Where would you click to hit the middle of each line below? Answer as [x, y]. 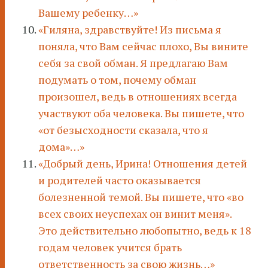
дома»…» [61, 147]
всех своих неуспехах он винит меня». [135, 214]
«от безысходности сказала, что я [123, 130]
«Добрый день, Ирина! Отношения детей [143, 164]
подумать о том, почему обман [117, 80]
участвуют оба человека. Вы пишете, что [141, 113]
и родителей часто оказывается [120, 180]
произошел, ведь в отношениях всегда [138, 97]
